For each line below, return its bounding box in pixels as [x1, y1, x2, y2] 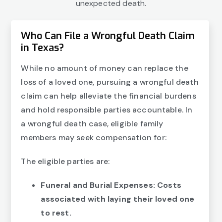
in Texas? [21, 41, 64, 55]
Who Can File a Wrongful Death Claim [21, 29, 195, 43]
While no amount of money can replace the [21, 63, 188, 74]
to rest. [41, 208, 71, 219]
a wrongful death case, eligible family [21, 118, 164, 129]
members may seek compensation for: [21, 132, 166, 143]
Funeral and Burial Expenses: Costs [41, 180, 181, 191]
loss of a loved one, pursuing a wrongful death [21, 77, 199, 88]
